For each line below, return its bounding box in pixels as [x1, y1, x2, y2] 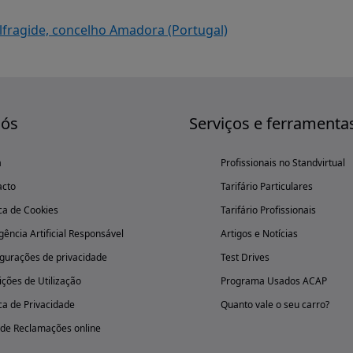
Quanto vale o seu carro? [221, 298, 329, 311]
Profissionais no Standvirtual [221, 156, 345, 169]
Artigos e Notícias [221, 227, 298, 240]
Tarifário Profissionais [221, 203, 316, 217]
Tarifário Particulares [221, 180, 313, 193]
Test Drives [221, 251, 269, 264]
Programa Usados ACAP [221, 274, 327, 288]
